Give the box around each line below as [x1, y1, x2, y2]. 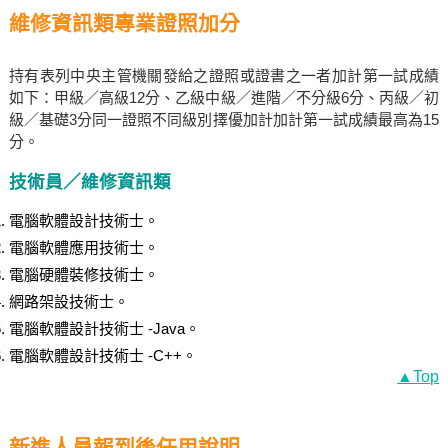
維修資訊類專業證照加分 [8, 12, 240, 35]
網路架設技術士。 [8, 293, 129, 310]
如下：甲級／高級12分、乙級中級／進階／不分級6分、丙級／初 [8, 89, 440, 106]
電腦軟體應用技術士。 [8, 239, 159, 256]
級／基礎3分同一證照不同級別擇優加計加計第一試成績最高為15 [8, 111, 440, 128]
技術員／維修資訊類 [8, 172, 171, 192]
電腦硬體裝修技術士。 [8, 266, 159, 283]
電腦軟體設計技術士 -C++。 [8, 347, 197, 364]
